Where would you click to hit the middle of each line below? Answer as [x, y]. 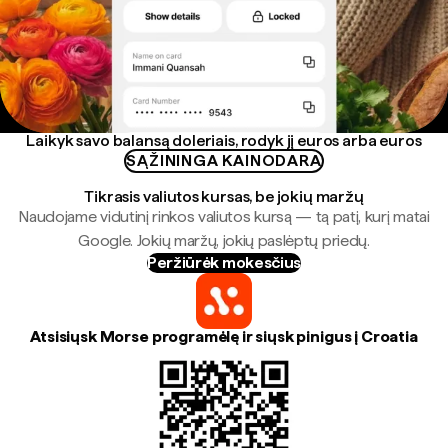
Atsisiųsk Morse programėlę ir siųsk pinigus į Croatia [224, 336]
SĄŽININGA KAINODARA [224, 160]
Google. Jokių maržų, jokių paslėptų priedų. [224, 240]
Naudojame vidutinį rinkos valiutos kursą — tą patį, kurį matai [224, 216]
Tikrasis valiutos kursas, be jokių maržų [224, 196]
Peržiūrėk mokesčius [224, 262]
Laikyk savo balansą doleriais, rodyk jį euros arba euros [224, 140]
